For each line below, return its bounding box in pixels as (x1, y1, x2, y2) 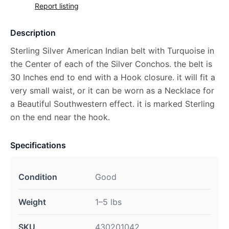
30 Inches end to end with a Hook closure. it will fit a (10, 72, 215, 82)
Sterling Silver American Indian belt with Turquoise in (10, 45, 214, 56)
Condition (18, 171, 57, 182)
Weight (18, 196, 46, 207)
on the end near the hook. (10, 111, 110, 122)
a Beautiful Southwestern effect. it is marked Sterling (10, 98, 215, 109)
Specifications (10, 140, 66, 150)
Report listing (35, 1, 79, 10)
